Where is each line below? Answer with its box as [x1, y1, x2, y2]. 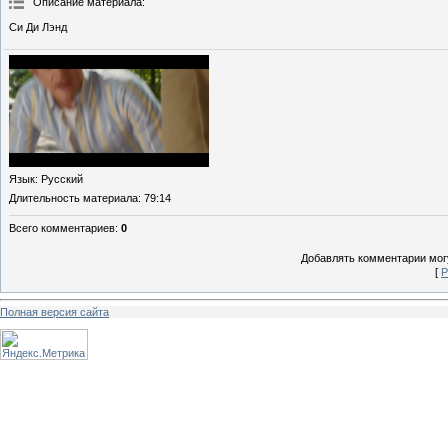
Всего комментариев [9, 222, 115, 235]
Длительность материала [9, 192, 138, 205]
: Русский [35, 173, 83, 186]
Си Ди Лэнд [9, 21, 67, 34]
